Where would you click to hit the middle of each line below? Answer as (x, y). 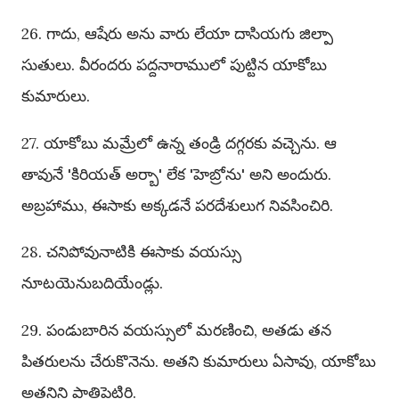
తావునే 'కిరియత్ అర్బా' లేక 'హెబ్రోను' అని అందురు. (176, 174)
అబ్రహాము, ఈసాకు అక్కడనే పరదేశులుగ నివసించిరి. (177, 205)
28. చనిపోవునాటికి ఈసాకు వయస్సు (131, 252)
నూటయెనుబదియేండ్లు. (92, 283)
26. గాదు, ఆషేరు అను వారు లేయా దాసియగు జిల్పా (177, 34)
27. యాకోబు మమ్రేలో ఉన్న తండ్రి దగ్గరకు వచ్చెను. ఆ (179, 142)
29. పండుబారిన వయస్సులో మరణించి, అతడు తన (176, 330)
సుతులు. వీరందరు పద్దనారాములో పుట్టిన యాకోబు (174, 65)
